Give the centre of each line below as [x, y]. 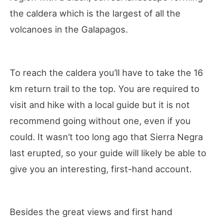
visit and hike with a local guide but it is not [100, 104]
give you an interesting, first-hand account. [101, 169]
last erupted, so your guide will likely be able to [108, 153]
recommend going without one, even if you [100, 120]
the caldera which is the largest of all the [95, 13]
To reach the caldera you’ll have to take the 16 [106, 72]
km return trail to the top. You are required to [105, 88]
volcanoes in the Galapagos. [69, 29]
